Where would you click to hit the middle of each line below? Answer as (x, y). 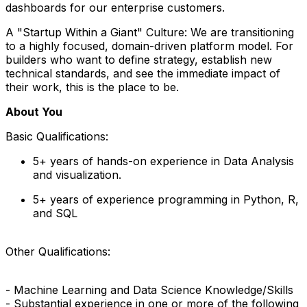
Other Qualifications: (58, 251)
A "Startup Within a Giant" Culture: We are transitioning (150, 32)
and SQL (55, 213)
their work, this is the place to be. (92, 87)
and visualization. (79, 174)
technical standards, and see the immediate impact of (143, 73)
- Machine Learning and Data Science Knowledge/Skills (149, 290)
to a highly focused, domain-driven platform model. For (149, 46)
